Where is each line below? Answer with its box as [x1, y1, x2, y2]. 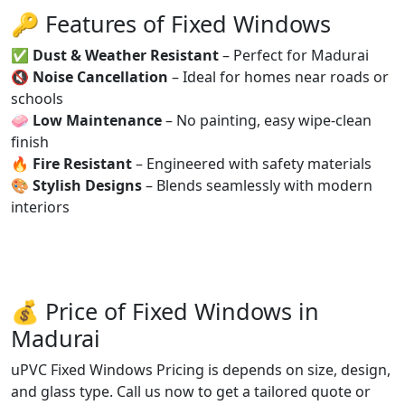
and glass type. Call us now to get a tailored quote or [11, 381, 371, 401]
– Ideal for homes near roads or [168, 66, 389, 87]
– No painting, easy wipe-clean [162, 109, 372, 130]
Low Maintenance [33, 109, 162, 130]
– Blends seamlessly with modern [142, 174, 372, 195]
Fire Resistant [33, 153, 132, 174]
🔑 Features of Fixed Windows [11, 7, 331, 39]
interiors [11, 196, 70, 217]
